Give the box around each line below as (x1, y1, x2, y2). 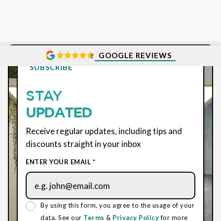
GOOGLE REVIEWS (99, 51, 172, 60)
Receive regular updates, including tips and (26, 126, 182, 137)
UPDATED (26, 103, 95, 120)
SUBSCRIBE (30, 63, 73, 72)
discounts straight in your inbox (26, 139, 141, 149)
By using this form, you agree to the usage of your (40, 201, 194, 210)
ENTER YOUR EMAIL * (26, 158, 95, 166)
